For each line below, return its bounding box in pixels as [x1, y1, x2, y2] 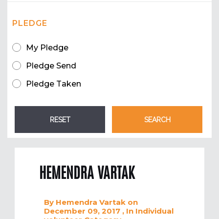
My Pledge [26, 43, 68, 53]
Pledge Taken [26, 79, 81, 89]
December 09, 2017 [44, 206, 122, 216]
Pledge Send [26, 61, 76, 71]
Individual [135, 206, 174, 216]
